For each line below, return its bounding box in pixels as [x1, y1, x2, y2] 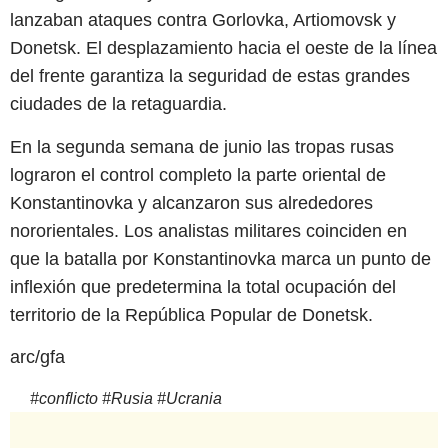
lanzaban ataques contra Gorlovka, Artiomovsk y [10, 10, 396, 31]
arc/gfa [10, 346, 65, 367]
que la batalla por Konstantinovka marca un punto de [10, 248, 431, 269]
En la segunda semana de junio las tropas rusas [10, 136, 394, 157]
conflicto [39, 390, 98, 408]
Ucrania [166, 390, 222, 408]
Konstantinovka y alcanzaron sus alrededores [10, 192, 373, 213]
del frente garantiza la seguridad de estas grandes [10, 66, 410, 87]
